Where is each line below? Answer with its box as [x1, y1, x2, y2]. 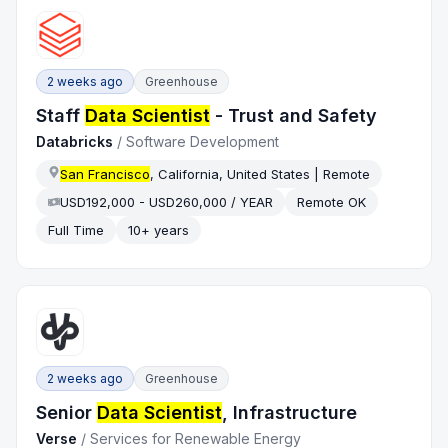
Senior [36, 402, 98, 424]
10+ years [128, 221, 190, 238]
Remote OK [297, 193, 367, 210]
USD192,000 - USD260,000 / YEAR [60, 193, 274, 210]
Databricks [36, 132, 114, 150]
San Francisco [60, 165, 151, 182]
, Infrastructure [222, 402, 358, 424]
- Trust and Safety [210, 104, 378, 126]
